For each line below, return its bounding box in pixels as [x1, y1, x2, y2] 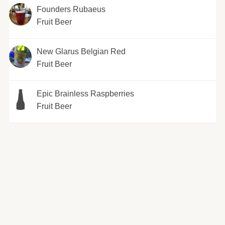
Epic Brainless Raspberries [36, 89, 134, 98]
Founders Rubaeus [36, 5, 105, 14]
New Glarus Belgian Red [36, 47, 126, 56]
